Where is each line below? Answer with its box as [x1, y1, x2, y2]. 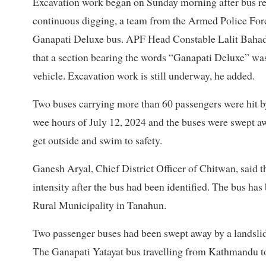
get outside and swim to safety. [33, 133, 162, 148]
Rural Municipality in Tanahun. [33, 198, 166, 213]
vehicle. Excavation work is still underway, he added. [33, 68, 255, 83]
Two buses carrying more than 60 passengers [33, 96, 221, 111]
